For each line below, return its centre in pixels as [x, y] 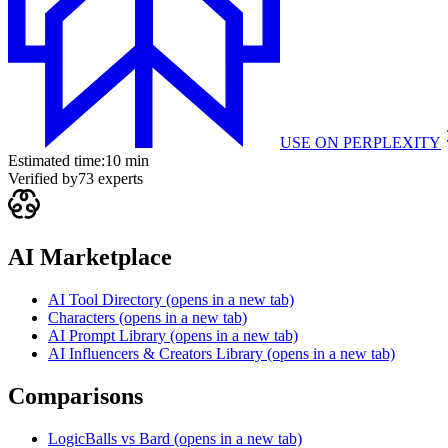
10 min [127, 161]
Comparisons [75, 395]
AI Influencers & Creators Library [155, 353]
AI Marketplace [90, 257]
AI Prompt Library [107, 335]
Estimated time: [56, 161]
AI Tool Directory [107, 299]
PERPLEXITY [392, 143]
